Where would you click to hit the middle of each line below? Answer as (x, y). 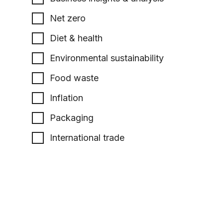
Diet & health (76, 38)
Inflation (66, 98)
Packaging (72, 118)
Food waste (74, 78)
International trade (87, 138)
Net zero (68, 18)
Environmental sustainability (107, 58)
